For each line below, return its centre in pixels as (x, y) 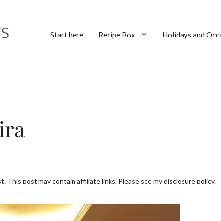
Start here (67, 34)
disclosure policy (189, 181)
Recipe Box (117, 34)
